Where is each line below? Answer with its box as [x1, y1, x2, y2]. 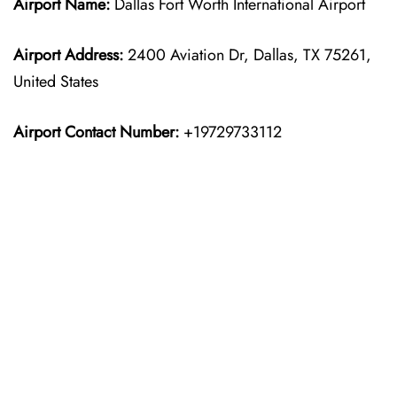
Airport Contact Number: [13, 121, 179, 144]
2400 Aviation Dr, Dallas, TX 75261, [123, 43, 371, 66]
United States [13, 70, 98, 93]
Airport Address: [13, 43, 123, 66]
